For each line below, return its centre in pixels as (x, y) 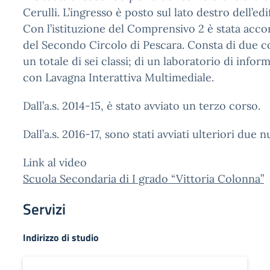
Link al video (55, 162)
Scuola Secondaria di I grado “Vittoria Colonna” (143, 179)
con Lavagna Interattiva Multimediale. (118, 77)
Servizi (44, 209)
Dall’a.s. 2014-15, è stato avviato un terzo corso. (142, 106)
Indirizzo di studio (61, 237)
